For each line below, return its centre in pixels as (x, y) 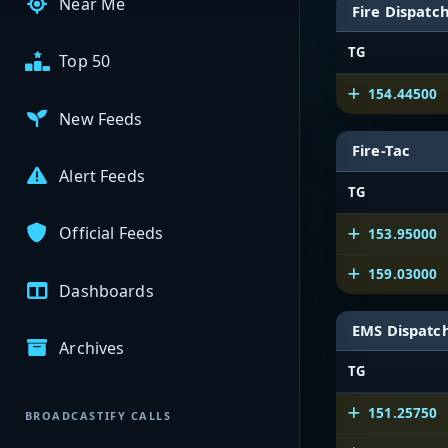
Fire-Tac (381, 150)
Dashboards (106, 290)
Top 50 (85, 61)
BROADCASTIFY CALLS (98, 416)
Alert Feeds (102, 176)
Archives (92, 347)
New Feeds (101, 118)
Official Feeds (111, 233)
